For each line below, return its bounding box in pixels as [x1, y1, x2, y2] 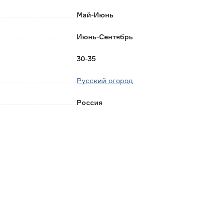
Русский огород [77, 76, 133, 85]
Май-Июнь [77, 10, 113, 19]
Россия [77, 98, 103, 107]
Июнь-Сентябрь [77, 32, 133, 41]
